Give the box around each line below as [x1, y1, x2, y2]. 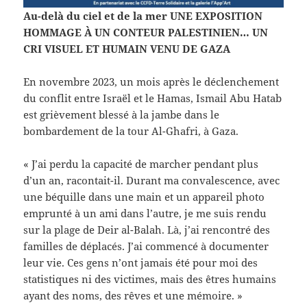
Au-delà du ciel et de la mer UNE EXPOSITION [23, 8, 263, 23]
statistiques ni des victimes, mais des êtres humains [23, 271, 277, 286]
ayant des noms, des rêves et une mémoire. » [23, 288, 243, 302]
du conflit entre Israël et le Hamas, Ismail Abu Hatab [23, 90, 282, 105]
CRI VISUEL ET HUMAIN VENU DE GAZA [23, 41, 231, 56]
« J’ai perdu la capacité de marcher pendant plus [23, 156, 259, 171]
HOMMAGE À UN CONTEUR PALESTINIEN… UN [23, 25, 269, 39]
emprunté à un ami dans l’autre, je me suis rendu [23, 206, 267, 220]
